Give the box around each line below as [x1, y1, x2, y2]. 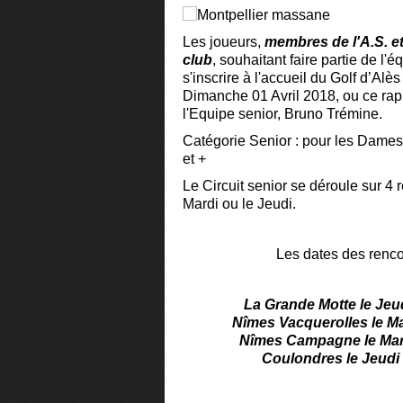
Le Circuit [183, 178, 247, 193]
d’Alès [360, 70, 400, 85]
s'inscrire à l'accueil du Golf [183, 70, 360, 85]
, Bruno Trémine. [277, 106, 382, 121]
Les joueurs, [183, 34, 264, 49]
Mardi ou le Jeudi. [183, 196, 296, 211]
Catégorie [183, 133, 249, 148]
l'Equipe [183, 106, 238, 121]
